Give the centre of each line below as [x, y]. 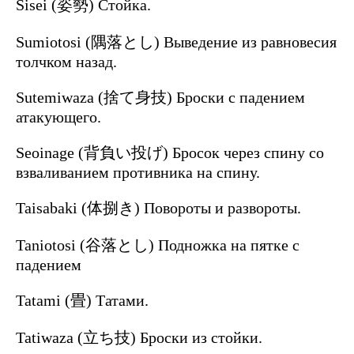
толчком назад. [66, 62]
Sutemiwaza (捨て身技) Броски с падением [160, 98]
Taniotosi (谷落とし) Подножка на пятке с [158, 245]
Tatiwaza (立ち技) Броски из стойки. [139, 338]
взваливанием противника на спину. [138, 173]
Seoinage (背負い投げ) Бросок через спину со [170, 153]
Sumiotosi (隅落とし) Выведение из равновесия [176, 42]
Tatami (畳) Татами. [82, 301]
